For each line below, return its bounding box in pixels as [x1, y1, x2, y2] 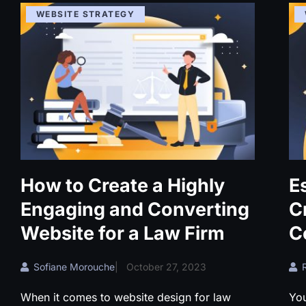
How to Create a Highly [20, 174, 225, 197]
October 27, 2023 [126, 261, 206, 273]
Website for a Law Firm [20, 222, 225, 245]
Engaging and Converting [20, 198, 249, 221]
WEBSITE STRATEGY [36, 9, 135, 19]
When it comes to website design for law [20, 290, 231, 305]
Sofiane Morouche [33, 261, 115, 273]
